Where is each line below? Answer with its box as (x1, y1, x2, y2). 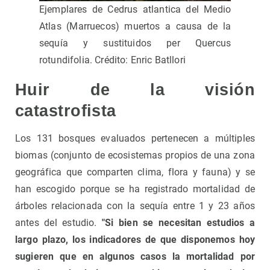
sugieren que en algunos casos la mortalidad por (15, 251, 255, 263)
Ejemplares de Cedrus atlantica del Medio (39, 4, 231, 16)
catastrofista (15, 102, 116, 121)
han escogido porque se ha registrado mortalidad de (15, 183, 255, 195)
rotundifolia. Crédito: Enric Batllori (39, 54, 186, 66)
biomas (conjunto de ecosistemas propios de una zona (15, 149, 255, 162)
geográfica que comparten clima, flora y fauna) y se (15, 166, 255, 178)
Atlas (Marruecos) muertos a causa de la (39, 20, 231, 33)
